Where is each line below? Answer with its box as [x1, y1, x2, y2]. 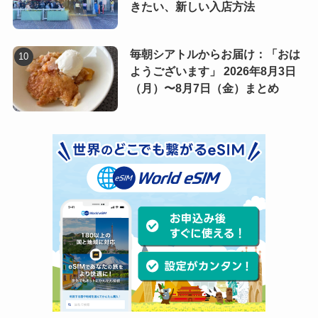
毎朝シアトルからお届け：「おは [129, 48, 300, 61]
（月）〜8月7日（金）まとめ [129, 82, 279, 95]
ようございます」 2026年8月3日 [129, 65, 296, 78]
